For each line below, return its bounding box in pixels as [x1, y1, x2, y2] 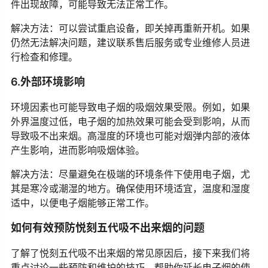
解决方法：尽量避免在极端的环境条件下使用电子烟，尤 [11, 167, 250, 180]
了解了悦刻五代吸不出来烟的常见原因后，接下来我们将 [11, 246, 250, 259]
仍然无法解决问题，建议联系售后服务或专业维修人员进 [11, 36, 250, 48]
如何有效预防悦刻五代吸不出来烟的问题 [11, 221, 205, 234]
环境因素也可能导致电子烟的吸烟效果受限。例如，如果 [11, 100, 250, 113]
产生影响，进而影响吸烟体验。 [11, 144, 145, 156]
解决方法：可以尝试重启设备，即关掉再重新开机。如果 [11, 22, 250, 34]
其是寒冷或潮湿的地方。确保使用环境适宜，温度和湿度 [11, 182, 250, 194]
